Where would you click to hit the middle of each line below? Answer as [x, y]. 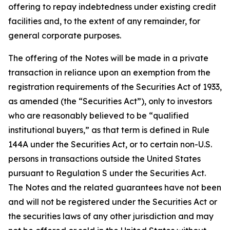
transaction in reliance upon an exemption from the [109, 72]
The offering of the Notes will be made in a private [108, 58]
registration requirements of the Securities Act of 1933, [115, 87]
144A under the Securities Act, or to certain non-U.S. [110, 144]
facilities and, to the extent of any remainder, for [104, 21]
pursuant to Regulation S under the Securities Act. [107, 173]
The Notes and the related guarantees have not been [115, 187]
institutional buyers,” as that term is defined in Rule [109, 130]
